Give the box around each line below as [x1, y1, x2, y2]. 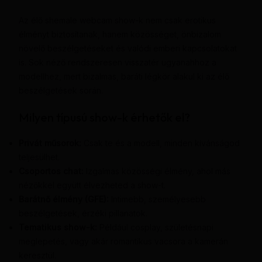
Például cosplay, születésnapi [96, 222, 213, 233]
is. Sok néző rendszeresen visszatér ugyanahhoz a [18, 57, 216, 68]
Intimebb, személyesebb [108, 194, 206, 205]
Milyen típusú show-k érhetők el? [18, 110, 190, 125]
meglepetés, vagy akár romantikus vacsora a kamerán [18, 236, 228, 247]
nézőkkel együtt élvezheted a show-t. [18, 180, 166, 191]
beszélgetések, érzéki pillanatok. [18, 208, 147, 219]
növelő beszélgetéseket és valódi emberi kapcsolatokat [18, 43, 237, 54]
